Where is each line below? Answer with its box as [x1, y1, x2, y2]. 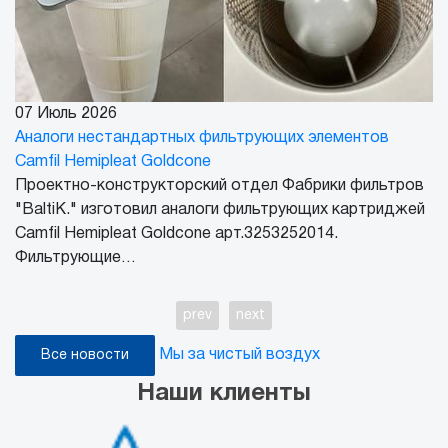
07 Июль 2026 [15, 106, 117, 121]
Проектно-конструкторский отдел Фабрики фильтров [15, 178, 424, 193]
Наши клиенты [137, 382, 311, 405]
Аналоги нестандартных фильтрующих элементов [15, 130, 389, 145]
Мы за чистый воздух [159, 347, 320, 362]
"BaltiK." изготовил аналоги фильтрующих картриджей [15, 202, 425, 217]
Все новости [41, 348, 129, 362]
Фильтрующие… [15, 250, 136, 265]
